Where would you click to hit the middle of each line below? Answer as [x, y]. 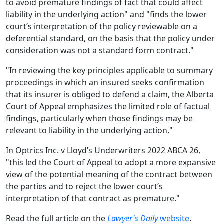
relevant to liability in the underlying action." [89, 131]
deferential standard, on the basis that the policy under [110, 39]
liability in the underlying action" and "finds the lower [106, 15]
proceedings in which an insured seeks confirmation [105, 83]
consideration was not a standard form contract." [100, 51]
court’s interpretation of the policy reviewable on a [102, 27]
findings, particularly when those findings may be [99, 119]
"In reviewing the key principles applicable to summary [109, 71]
